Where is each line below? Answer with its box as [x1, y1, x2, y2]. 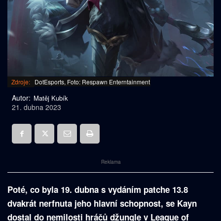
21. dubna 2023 [12, 102, 61, 112]
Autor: [12, 93, 31, 103]
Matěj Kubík [34, 93, 68, 103]
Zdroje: [11, 77, 30, 86]
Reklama [101, 158, 121, 166]
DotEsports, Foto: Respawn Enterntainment [35, 77, 150, 86]
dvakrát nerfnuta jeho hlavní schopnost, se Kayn [7, 197, 197, 210]
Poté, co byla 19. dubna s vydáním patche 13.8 [7, 184, 188, 196]
